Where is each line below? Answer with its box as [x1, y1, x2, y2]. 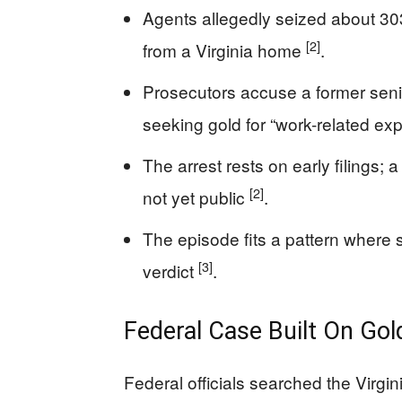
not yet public [143, 185, 249, 209]
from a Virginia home [143, 38, 306, 62]
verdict [143, 258, 198, 283]
